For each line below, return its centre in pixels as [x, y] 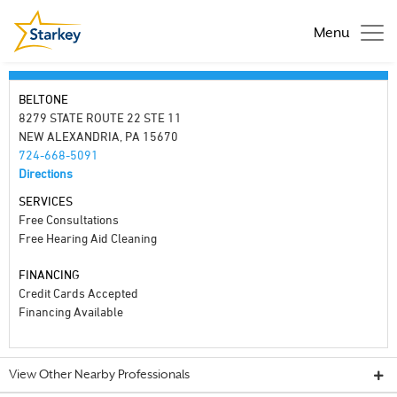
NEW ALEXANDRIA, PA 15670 [98, 136]
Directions [46, 173]
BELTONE [43, 99]
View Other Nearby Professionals [99, 375]
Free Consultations [69, 219]
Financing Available [71, 311]
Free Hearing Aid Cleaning [88, 238]
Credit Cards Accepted [78, 293]
